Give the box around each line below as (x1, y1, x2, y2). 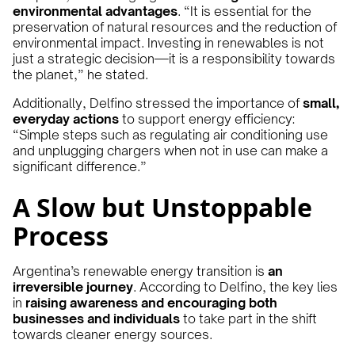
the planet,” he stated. (13, 67, 148, 83)
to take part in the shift (180, 311, 317, 327)
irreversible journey (13, 279, 133, 296)
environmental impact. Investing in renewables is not (13, 35, 324, 52)
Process (13, 219, 109, 254)
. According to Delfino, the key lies (133, 279, 338, 296)
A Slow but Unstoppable (13, 190, 312, 225)
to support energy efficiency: (119, 111, 295, 128)
